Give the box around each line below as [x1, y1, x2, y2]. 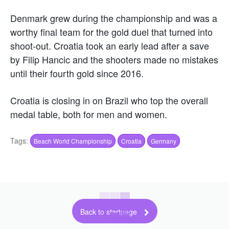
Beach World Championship [34, 136, 112, 145]
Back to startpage [80, 207, 137, 217]
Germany [151, 136, 176, 145]
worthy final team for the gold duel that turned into [10, 25, 213, 38]
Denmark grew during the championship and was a [10, 11, 217, 25]
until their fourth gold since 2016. [10, 66, 144, 80]
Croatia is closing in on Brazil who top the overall [10, 93, 208, 107]
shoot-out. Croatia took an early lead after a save [10, 38, 209, 52]
